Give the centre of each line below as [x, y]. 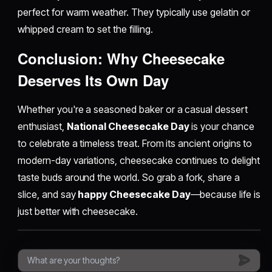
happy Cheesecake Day [134, 194]
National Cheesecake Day [128, 126]
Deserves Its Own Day [93, 80]
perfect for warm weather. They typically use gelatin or [134, 12]
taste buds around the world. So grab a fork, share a [129, 177]
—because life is [225, 194]
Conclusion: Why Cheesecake [121, 58]
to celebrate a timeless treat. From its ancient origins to [135, 143]
